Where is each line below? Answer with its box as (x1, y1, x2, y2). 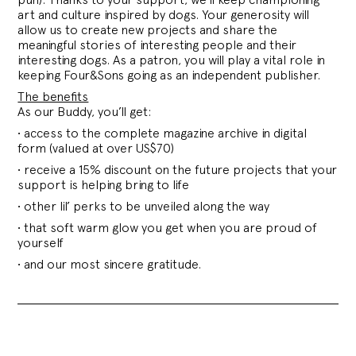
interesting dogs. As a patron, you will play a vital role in (17, 52, 326, 68)
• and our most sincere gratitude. (17, 256, 202, 272)
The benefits (17, 88, 89, 104)
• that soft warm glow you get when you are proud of (17, 219, 318, 235)
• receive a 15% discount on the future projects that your (17, 161, 338, 177)
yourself (17, 234, 64, 250)
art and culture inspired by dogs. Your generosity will (17, 6, 310, 22)
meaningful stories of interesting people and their (17, 37, 297, 52)
